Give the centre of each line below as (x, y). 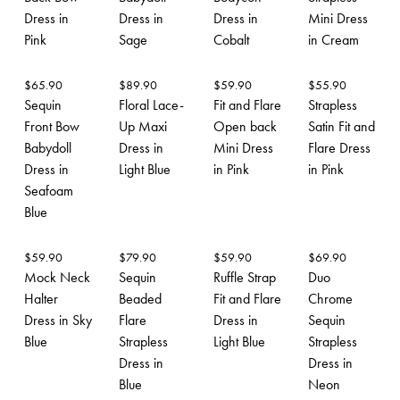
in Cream (333, 39)
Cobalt (231, 39)
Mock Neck (57, 277)
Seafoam (49, 190)
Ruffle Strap (245, 277)
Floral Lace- (151, 104)
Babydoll (48, 147)
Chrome (330, 298)
